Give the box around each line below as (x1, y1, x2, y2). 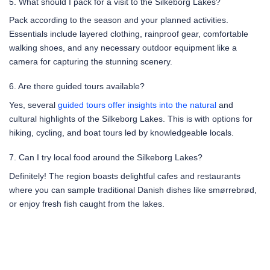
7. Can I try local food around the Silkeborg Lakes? (9, 152, 202, 163)
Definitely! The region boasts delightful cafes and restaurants (9, 171, 240, 181)
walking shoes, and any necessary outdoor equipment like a (9, 43, 237, 53)
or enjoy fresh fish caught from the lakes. (9, 198, 165, 209)
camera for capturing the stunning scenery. (9, 57, 172, 67)
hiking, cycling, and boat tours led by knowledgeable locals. (9, 128, 234, 138)
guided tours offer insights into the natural (58, 100, 216, 110)
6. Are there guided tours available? (9, 81, 145, 92)
